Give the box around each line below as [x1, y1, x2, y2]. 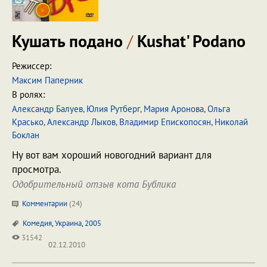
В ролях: [12, 89, 45, 100]
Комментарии [20, 198, 69, 209]
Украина [55, 218, 82, 228]
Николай [215, 116, 248, 128]
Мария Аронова [144, 103, 204, 114]
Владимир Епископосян [119, 116, 211, 128]
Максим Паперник [12, 74, 83, 86]
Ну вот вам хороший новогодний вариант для [12, 148, 212, 162]
